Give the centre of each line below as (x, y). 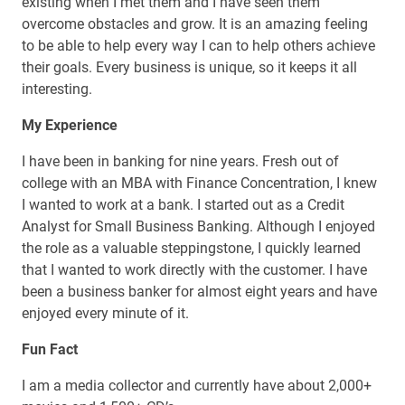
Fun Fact (50, 350)
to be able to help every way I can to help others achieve (198, 46)
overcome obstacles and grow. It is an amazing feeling (195, 24)
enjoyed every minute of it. (105, 314)
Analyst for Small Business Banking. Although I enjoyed (198, 227)
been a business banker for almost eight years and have (199, 292)
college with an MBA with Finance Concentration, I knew (199, 184)
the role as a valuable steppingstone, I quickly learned (191, 249)
